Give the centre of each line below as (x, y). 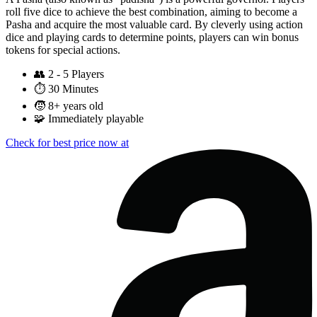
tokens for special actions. (63, 50)
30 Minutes (73, 89)
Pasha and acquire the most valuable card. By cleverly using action (154, 25)
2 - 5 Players (76, 74)
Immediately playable (96, 119)
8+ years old (76, 106)
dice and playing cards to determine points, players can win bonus (152, 38)
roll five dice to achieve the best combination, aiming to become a (151, 12)
